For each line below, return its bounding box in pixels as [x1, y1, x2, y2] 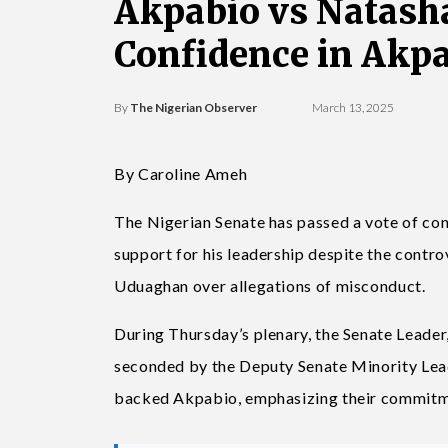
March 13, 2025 [312, 99, 395, 115]
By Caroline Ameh [114, 163, 251, 183]
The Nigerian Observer [130, 99, 257, 115]
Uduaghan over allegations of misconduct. [114, 275, 426, 295]
